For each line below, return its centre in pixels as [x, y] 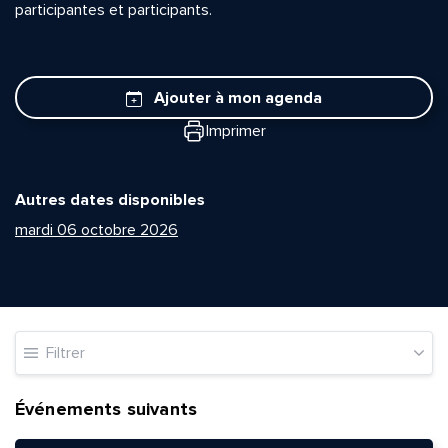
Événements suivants [106, 409]
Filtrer [65, 353]
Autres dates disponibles [110, 200]
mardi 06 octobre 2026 [96, 230]
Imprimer [236, 131]
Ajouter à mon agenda [238, 97]
